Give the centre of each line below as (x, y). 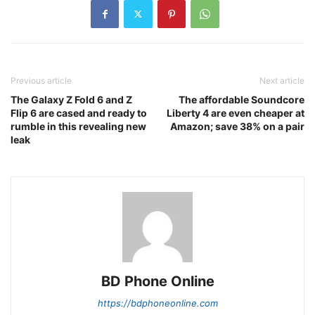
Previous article (41, 80)
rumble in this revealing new (78, 126)
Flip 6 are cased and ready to (79, 112)
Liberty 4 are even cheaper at (236, 112)
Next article (282, 80)
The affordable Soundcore (242, 99)
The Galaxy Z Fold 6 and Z (71, 99)
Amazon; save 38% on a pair (237, 126)
